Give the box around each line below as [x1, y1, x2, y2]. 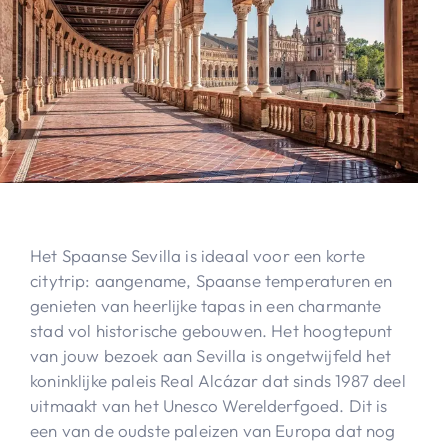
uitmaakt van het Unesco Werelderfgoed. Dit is [30, 394, 388, 416]
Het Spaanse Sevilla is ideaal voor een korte [30, 244, 366, 266]
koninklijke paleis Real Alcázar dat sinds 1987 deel [30, 369, 406, 391]
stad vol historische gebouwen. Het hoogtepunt [30, 319, 393, 341]
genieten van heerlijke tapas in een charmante [30, 294, 382, 316]
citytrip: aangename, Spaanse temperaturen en [30, 269, 393, 291]
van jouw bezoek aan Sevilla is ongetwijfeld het [30, 344, 391, 366]
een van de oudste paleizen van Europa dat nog [30, 419, 396, 441]
